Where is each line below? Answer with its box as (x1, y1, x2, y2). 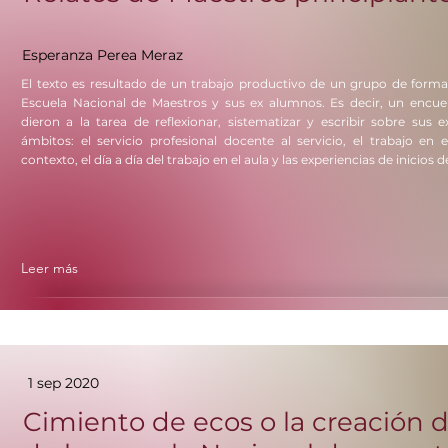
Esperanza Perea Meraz (22, 46, 183, 64)
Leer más (21, 259, 78, 277)
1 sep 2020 (28, 374, 99, 392)
